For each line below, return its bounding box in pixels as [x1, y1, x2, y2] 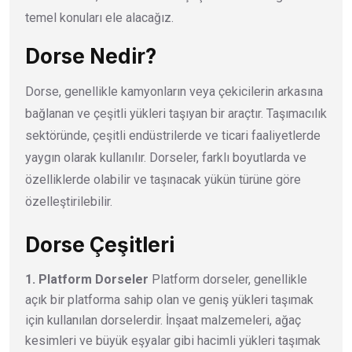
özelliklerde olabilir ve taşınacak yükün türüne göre [25, 171, 301, 187]
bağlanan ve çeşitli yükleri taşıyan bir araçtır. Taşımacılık [25, 105, 327, 121]
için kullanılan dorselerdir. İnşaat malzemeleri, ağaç [25, 312, 301, 328]
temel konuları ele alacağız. [25, 9, 174, 25]
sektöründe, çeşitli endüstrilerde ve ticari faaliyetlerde [25, 127, 321, 143]
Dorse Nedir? [25, 43, 156, 68]
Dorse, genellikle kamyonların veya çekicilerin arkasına [25, 83, 323, 99]
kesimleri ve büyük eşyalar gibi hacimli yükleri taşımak [25, 332, 321, 348]
